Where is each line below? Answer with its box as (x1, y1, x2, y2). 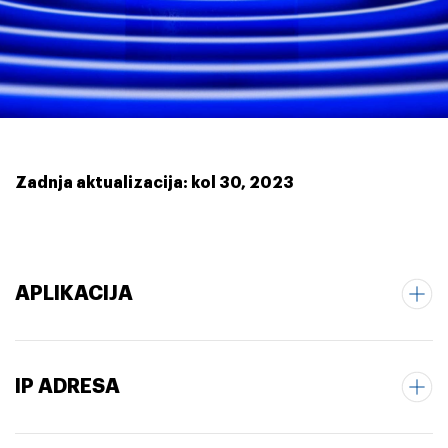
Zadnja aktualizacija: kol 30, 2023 (15, 175, 294, 191)
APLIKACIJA (15, 283, 133, 303)
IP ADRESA (15, 376, 120, 396)
